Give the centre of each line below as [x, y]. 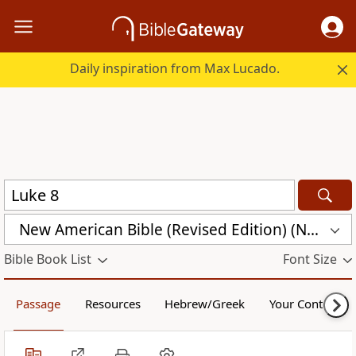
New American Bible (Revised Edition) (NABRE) [313, 229]
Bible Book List [48, 259]
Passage [39, 304]
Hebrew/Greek [205, 304]
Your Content [304, 304]
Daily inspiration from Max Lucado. [175, 69]
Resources [112, 304]
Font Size [310, 259]
